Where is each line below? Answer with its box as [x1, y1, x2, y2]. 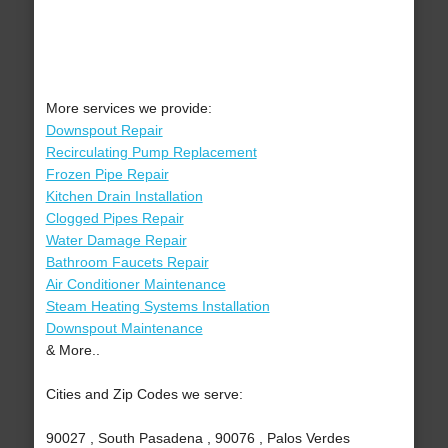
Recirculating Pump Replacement [45, 144, 257, 161]
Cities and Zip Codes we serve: [45, 386, 243, 403]
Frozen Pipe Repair [45, 166, 169, 183]
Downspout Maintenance [45, 320, 203, 337]
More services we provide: [45, 100, 212, 117]
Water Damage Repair [45, 232, 187, 249]
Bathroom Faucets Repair [45, 254, 209, 271]
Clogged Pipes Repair [45, 210, 184, 227]
